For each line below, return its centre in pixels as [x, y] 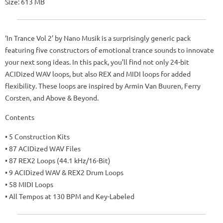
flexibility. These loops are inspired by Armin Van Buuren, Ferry [103, 86]
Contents [20, 117]
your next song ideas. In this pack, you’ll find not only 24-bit [97, 62]
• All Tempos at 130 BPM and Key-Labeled [70, 196]
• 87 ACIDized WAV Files [43, 148]
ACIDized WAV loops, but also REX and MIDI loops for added [98, 74]
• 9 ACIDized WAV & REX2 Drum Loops [64, 172]
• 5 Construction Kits [37, 136]
